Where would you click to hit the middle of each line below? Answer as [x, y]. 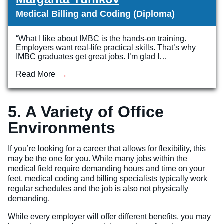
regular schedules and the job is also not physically [98, 189]
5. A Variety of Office [86, 112]
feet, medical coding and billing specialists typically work [108, 179]
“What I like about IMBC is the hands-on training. [101, 39]
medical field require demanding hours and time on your [106, 169]
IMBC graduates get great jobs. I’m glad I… [92, 57]
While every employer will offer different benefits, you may [109, 217]
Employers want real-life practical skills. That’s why [106, 48]
